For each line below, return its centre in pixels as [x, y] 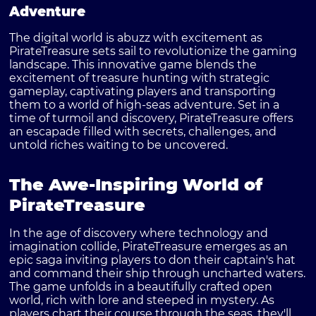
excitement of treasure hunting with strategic [140, 78]
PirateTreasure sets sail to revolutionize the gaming [153, 51]
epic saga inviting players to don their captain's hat [153, 260]
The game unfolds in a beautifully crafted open [141, 287]
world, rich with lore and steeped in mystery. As [142, 300]
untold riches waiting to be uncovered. [119, 145]
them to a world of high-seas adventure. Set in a [145, 105]
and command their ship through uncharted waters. [158, 274]
